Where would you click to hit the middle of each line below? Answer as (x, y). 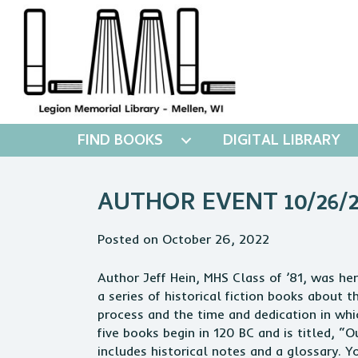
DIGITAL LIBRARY (282, 142)
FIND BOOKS (120, 142)
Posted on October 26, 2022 (183, 239)
